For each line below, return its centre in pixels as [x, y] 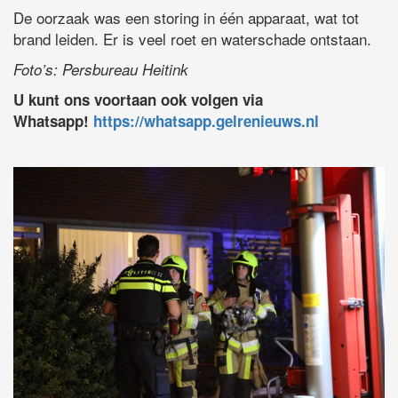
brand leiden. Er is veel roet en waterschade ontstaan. [192, 39]
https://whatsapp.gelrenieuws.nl [206, 121]
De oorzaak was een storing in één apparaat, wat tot [186, 18]
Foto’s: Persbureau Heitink [101, 70]
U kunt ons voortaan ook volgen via [138, 100]
